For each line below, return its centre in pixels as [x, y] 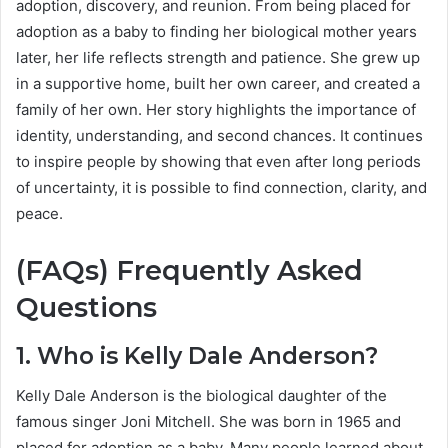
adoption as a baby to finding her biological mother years [216, 32]
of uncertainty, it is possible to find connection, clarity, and [221, 188]
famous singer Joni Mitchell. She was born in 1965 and [208, 422]
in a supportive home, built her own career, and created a [218, 84]
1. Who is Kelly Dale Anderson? [197, 355]
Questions [86, 308]
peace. [39, 214]
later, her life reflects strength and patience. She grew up [218, 58]
